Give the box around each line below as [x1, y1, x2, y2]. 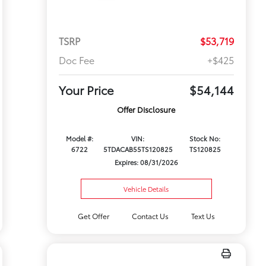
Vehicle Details [123, 184, 169, 194]
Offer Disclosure [117, 104, 176, 115]
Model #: [65, 134, 93, 144]
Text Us [191, 211, 216, 221]
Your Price [58, 81, 114, 99]
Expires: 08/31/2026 [114, 157, 178, 167]
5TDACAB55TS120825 [103, 144, 173, 154]
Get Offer [77, 211, 109, 221]
